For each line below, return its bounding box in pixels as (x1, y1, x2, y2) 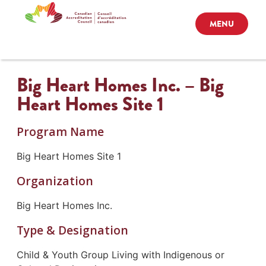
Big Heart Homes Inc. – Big (16, 71, 224, 99)
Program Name (16, 123, 104, 140)
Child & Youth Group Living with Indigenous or (16, 248, 224, 261)
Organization (16, 172, 93, 189)
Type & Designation (16, 221, 128, 238)
